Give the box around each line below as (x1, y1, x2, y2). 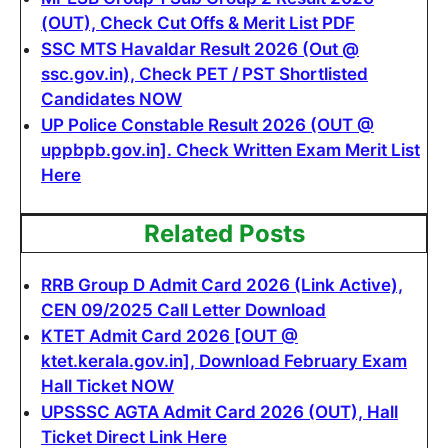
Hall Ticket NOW (41, 376, 174, 396)
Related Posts (143, 219, 305, 248)
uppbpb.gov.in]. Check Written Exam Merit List (41, 139, 420, 160)
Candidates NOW (41, 88, 182, 109)
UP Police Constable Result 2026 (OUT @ (41, 114, 374, 135)
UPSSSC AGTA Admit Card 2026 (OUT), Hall (41, 402, 398, 422)
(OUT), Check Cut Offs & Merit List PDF (41, 12, 355, 33)
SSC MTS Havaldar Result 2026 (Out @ (41, 38, 359, 59)
